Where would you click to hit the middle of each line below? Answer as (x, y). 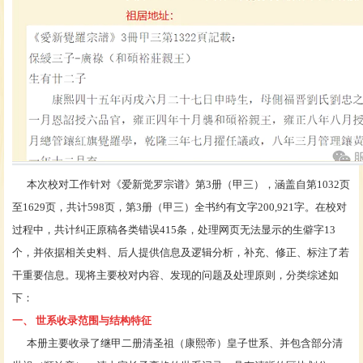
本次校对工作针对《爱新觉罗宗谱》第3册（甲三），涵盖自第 (164, 184)
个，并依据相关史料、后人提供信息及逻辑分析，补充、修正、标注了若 (181, 252)
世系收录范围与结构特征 (94, 320)
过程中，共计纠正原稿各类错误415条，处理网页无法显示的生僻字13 (174, 229)
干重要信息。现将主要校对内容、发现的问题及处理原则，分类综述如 (175, 275)
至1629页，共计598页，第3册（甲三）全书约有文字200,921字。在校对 (179, 207)
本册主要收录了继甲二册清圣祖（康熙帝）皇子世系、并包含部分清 (177, 343)
